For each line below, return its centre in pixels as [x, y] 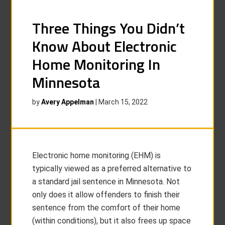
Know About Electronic [105, 46]
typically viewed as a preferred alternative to [112, 168]
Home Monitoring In [96, 64]
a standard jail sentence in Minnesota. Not [106, 182]
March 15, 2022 [123, 102]
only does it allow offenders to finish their [106, 195]
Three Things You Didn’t [109, 28]
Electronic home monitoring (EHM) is [97, 155]
